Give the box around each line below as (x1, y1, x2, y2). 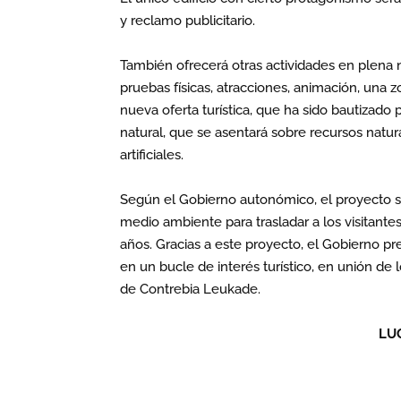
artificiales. (120, 147, 184, 163)
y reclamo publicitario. (120, 13, 256, 29)
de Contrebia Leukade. (120, 281, 261, 297)
